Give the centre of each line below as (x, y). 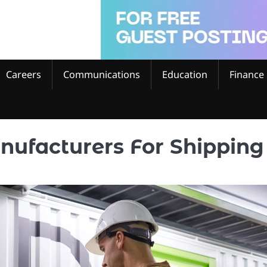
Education (185, 74)
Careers (24, 74)
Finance (247, 74)
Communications (102, 74)
